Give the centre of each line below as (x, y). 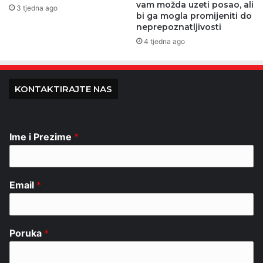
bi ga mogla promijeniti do (194, 16)
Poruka (27, 233)
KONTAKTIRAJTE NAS (63, 89)
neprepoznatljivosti (179, 27)
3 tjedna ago (37, 8)
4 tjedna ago (164, 42)
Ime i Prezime (42, 137)
